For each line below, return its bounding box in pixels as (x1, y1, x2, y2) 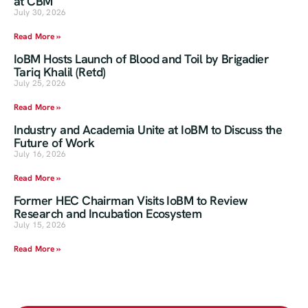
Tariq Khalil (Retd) (14, 64, 106, 80)
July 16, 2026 (14, 148, 67, 160)
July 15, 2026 (14, 219, 67, 231)
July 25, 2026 (14, 78, 67, 89)
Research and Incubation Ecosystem (14, 206, 202, 222)
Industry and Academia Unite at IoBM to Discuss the (14, 122, 282, 138)
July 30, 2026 (14, 7, 67, 19)
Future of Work (14, 135, 95, 151)
